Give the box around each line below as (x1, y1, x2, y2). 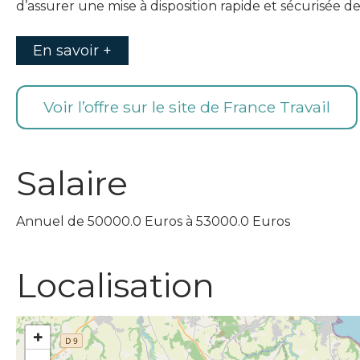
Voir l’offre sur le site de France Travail (43, 97, 330, 117)
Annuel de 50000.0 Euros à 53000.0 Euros (16, 214, 290, 230)
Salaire (16, 162, 128, 205)
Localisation (16, 264, 215, 307)
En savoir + (33, 42, 112, 60)
